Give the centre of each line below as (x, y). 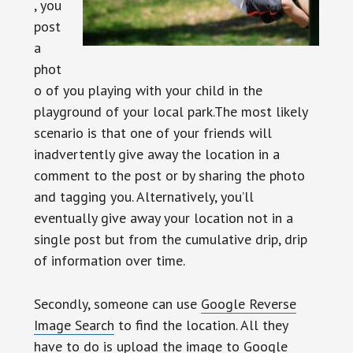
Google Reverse (248, 304)
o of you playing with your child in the (148, 90)
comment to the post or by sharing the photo (169, 175)
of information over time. (109, 260)
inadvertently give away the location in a (156, 154)
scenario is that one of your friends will (152, 133)
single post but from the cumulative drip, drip (170, 239)
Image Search (74, 325)
